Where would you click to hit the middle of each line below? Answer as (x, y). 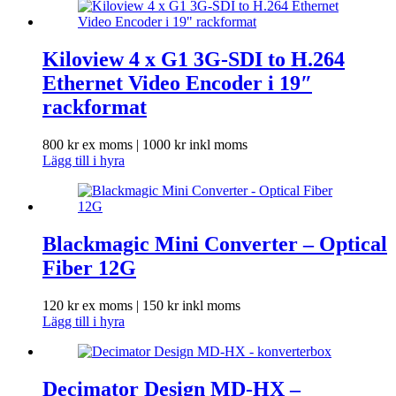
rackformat (95, 107)
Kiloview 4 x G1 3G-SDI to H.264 (194, 60)
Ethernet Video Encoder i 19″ (177, 84)
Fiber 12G (89, 268)
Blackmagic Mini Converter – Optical (215, 244)
